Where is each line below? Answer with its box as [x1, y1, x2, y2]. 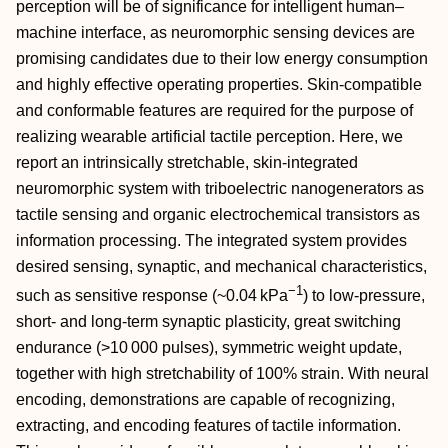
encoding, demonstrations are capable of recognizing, [16, 391, 395, 409]
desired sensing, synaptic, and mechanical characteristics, [16, 258, 427, 275]
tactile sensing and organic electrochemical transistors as [16, 206, 420, 223]
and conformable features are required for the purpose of [16, 102, 413, 119]
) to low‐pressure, [303, 287, 425, 305]
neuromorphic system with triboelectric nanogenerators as [16, 180, 424, 197]
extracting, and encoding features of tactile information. [16, 417, 401, 435]
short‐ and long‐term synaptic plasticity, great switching [16, 313, 401, 331]
